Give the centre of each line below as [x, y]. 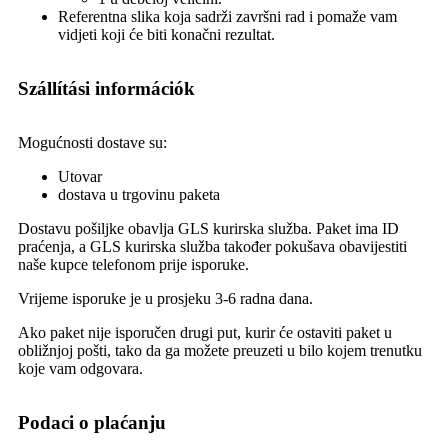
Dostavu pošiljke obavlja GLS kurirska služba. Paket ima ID [208, 229]
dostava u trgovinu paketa [139, 195]
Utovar [80, 177]
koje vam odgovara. [80, 369]
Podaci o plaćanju [92, 423]
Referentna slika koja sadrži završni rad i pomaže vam [227, 17]
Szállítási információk [106, 89]
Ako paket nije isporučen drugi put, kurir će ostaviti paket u [205, 333]
